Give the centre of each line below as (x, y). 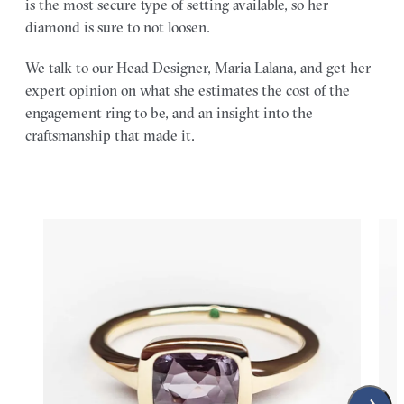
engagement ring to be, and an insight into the (169, 112)
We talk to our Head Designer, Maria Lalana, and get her (198, 67)
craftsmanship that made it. (110, 135)
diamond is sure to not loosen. (118, 27)
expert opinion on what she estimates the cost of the (188, 90)
